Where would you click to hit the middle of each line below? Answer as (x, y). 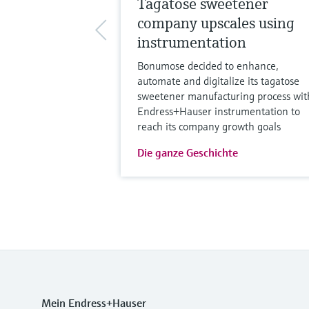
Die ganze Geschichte (187, 152)
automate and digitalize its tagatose (218, 80)
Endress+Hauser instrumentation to (218, 111)
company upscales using (216, 23)
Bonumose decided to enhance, (208, 65)
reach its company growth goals (209, 126)
